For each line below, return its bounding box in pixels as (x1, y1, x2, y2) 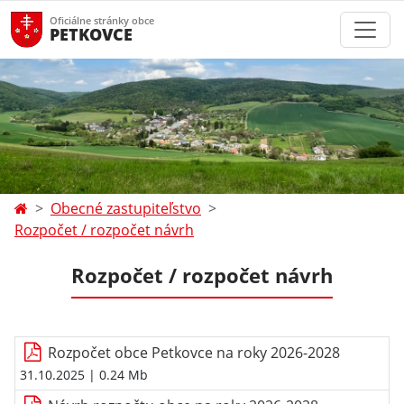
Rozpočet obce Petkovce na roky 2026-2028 (48, 343, 341, 363)
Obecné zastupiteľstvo (50, 198, 201, 218)
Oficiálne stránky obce (50, 14, 154, 27)
